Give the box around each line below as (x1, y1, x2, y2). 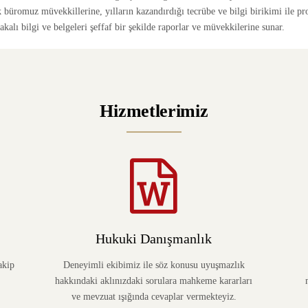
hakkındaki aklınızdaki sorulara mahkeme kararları (55, 276, 253, 286)
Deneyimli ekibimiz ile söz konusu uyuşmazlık (63, 260, 245, 270)
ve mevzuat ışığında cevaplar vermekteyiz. (71, 291, 236, 302)
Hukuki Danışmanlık (96, 231, 212, 246)
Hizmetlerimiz (100, 101, 208, 121)
